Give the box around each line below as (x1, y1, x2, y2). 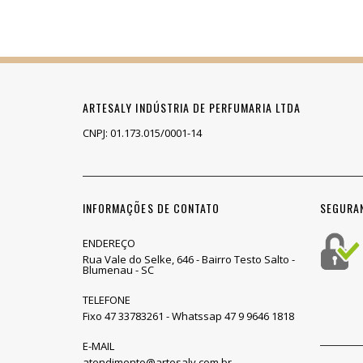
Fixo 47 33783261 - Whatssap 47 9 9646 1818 (83, 309, 294, 324)
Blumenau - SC (83, 263, 154, 278)
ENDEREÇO (83, 236, 135, 251)
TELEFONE (83, 293, 130, 308)
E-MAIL (83, 339, 114, 354)
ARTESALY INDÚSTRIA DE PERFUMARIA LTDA (83, 99, 301, 117)
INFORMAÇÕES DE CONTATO (83, 199, 220, 217)
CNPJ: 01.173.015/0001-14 (83, 126, 202, 141)
